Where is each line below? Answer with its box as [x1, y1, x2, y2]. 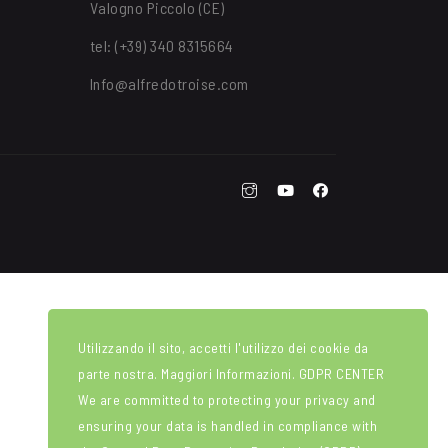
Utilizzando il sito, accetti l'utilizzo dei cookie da [78, 339, 369, 356]
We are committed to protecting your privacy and [78, 391, 376, 408]
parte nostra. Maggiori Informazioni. [78, 365, 299, 382]
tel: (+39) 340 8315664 [89, 36, 234, 55]
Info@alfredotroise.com [89, 74, 249, 93]
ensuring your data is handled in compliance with [78, 417, 377, 434]
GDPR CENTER [298, 365, 384, 382]
